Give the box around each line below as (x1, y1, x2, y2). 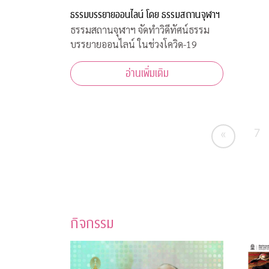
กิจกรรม (70, 214, 114, 235)
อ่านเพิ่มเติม (125, 66, 169, 82)
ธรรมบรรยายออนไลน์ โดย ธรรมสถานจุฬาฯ (70, 7, 220, 23)
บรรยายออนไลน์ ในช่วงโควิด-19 (70, 38, 197, 51)
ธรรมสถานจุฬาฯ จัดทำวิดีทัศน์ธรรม (70, 23, 210, 37)
